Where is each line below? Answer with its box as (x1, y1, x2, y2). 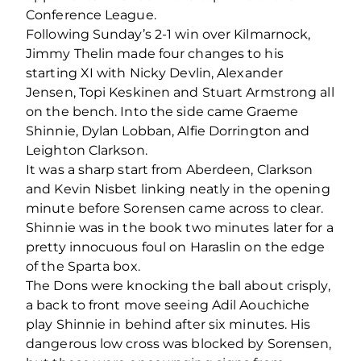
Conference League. (26, 7, 156, 23)
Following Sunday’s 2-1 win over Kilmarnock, (26, 27, 311, 43)
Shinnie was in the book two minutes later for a (26, 220, 334, 236)
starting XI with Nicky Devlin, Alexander (26, 65, 284, 81)
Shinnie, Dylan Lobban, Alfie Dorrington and (26, 123, 310, 139)
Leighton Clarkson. (26, 143, 147, 159)
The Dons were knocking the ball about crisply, (26, 278, 330, 294)
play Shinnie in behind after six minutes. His (26, 317, 311, 333)
